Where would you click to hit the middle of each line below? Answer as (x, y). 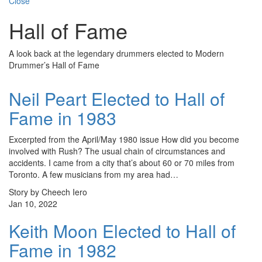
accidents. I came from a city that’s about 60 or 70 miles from (122, 163)
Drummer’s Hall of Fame (54, 65)
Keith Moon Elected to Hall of (122, 231)
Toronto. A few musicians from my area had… (94, 175)
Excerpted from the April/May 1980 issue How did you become (124, 139)
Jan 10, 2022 (33, 204)
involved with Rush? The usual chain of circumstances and (117, 151)
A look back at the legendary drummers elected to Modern (116, 54)
